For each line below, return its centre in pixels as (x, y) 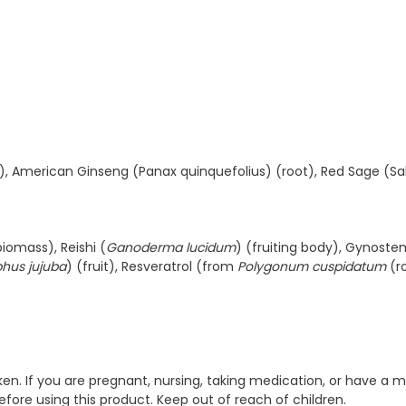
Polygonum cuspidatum (312, 267)
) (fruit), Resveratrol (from (152, 267)
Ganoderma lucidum (171, 248)
